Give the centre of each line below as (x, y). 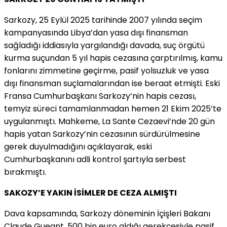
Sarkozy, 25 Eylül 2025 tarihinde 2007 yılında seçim (103, 20)
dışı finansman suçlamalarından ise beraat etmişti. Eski (112, 83)
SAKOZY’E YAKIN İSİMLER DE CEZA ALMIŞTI (90, 193)
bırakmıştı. (25, 172)
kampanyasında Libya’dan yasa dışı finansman (96, 32)
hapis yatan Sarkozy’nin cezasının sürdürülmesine (102, 134)
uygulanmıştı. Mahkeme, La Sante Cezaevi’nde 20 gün (109, 121)
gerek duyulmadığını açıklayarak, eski (78, 146)
